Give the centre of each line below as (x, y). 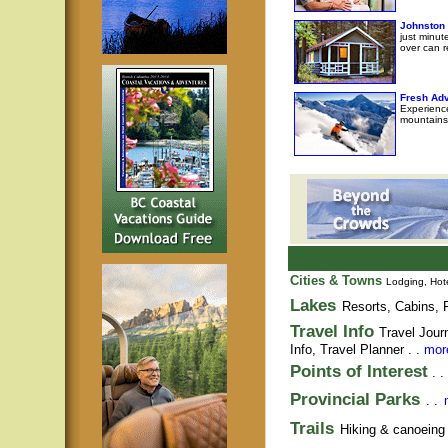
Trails (312, 428)
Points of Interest (359, 371)
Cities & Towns (336, 280)
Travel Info (334, 331)
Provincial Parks (355, 399)
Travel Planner (362, 349)
